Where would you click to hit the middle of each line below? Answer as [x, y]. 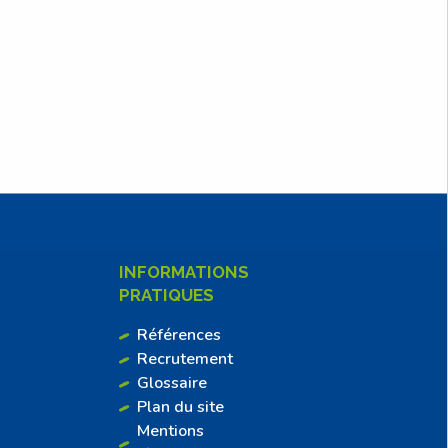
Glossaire [172, 383]
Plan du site [181, 407]
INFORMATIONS [184, 272]
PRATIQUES [167, 295]
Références [179, 335]
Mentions [171, 431]
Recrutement [185, 359]
